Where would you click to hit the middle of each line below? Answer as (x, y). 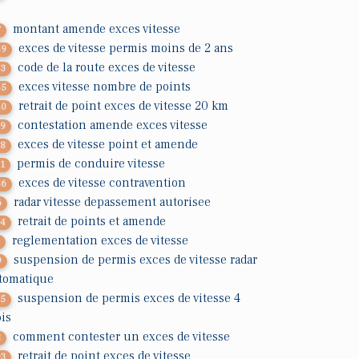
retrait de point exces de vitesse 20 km (124, 106)
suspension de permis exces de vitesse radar (136, 260)
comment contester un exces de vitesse (122, 337)
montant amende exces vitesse (97, 29)
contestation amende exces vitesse (113, 125)
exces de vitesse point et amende (108, 144)
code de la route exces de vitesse (107, 67)
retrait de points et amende (92, 221)
